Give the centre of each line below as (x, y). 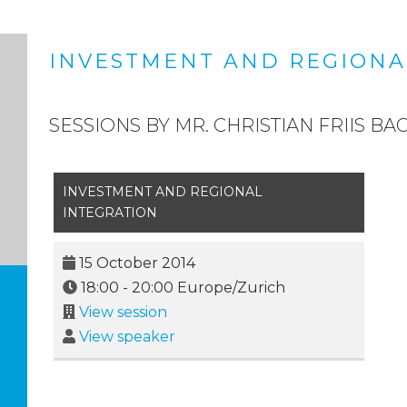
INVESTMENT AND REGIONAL (162, 192)
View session (123, 313)
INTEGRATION (109, 213)
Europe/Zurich (229, 288)
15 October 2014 (137, 263)
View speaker (127, 337)
